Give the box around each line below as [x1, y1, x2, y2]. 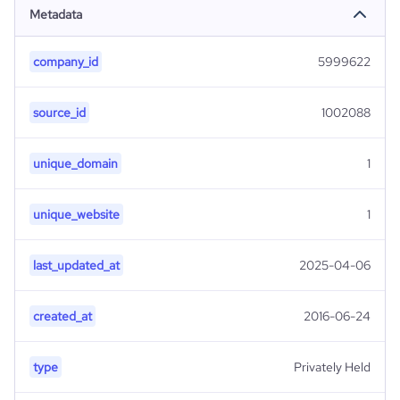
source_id [33, 104, 86, 121]
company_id [33, 54, 98, 70]
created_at [33, 308, 92, 324]
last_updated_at [33, 257, 120, 273]
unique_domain [33, 155, 118, 171]
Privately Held [294, 359, 371, 375]
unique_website [33, 206, 120, 222]
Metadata [29, 6, 82, 22]
